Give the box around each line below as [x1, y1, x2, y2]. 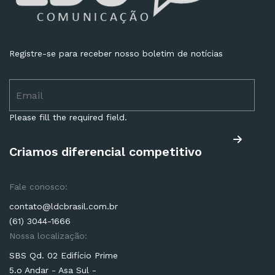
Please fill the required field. [9, 112, 127, 123]
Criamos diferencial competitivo [9, 144, 202, 160]
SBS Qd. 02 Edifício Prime [9, 250, 118, 261]
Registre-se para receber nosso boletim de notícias [9, 48, 223, 59]
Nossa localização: [9, 231, 87, 241]
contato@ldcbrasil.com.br [9, 201, 118, 212]
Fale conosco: [9, 182, 68, 192]
